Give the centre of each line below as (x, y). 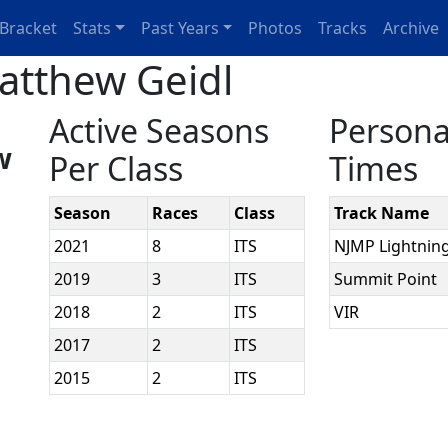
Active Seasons (159, 130)
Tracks (343, 28)
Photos (275, 28)
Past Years (179, 28)
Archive (411, 28)
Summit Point (386, 279)
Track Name (382, 213)
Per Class (116, 168)
